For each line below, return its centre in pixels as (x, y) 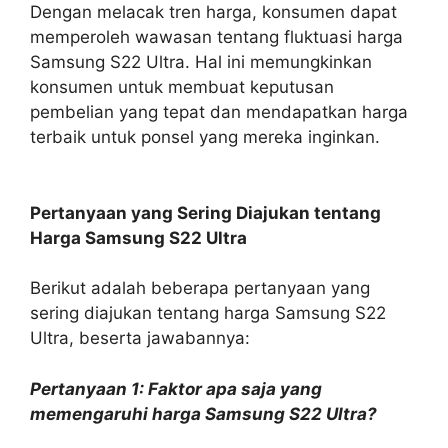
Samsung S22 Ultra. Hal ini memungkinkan (201, 62)
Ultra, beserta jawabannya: (140, 338)
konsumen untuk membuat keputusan (182, 87)
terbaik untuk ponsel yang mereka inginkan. (205, 137)
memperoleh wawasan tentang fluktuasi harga (216, 37)
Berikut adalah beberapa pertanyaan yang (200, 288)
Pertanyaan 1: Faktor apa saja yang (176, 388)
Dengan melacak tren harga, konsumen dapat (213, 12)
